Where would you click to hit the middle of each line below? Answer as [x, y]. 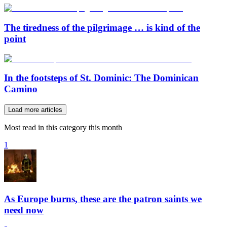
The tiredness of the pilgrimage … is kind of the [102, 27]
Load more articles [35, 110]
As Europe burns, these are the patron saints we [103, 199]
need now [24, 210]
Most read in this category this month [63, 127]
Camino [21, 89]
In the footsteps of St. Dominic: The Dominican [101, 78]
